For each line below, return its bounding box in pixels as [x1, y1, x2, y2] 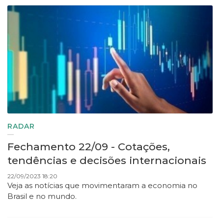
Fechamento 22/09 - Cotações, [7, 140, 170, 153]
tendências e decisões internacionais [7, 154, 206, 167]
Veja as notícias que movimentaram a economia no [7, 181, 197, 191]
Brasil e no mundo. [7, 192, 77, 201]
